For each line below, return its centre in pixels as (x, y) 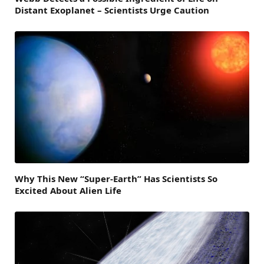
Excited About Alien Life (68, 190)
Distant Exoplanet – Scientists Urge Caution (112, 10)
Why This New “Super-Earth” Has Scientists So (116, 178)
